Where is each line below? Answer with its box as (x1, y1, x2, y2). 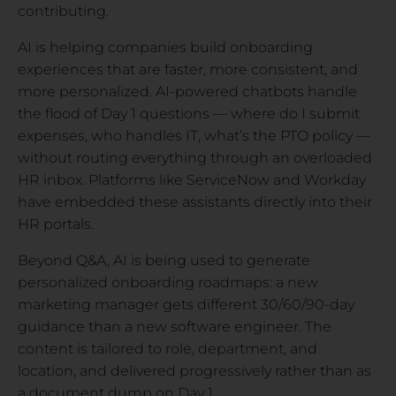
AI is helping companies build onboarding (18, 38, 313, 56)
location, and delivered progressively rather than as (18, 362, 371, 379)
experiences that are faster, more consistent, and (18, 60, 358, 78)
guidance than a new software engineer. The (18, 317, 331, 335)
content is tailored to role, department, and (18, 339, 317, 357)
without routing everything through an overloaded (18, 148, 372, 166)
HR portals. (18, 215, 94, 232)
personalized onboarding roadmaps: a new (18, 273, 318, 291)
